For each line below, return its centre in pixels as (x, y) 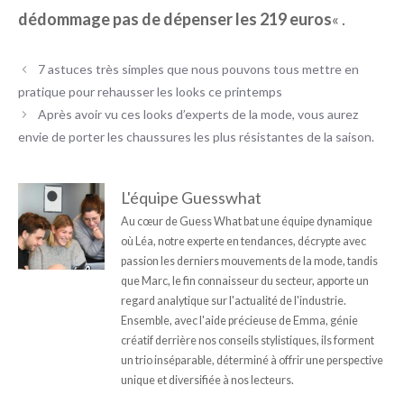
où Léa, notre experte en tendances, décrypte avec (243, 241)
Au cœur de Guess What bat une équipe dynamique (247, 221)
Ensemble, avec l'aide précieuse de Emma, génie (239, 320)
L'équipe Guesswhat (191, 197)
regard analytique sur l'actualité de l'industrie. (234, 300)
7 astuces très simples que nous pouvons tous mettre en (199, 69)
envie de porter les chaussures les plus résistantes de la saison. (196, 136)
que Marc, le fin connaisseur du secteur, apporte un (245, 280)
